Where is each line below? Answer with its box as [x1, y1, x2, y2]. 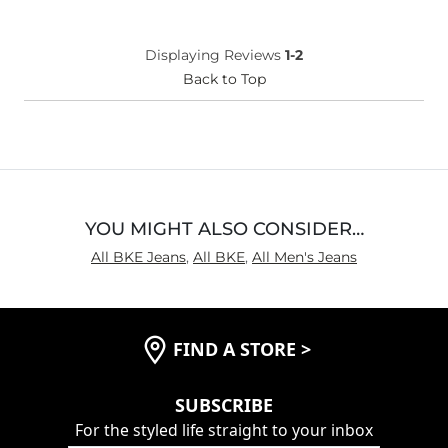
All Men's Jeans [252, 247, 357, 266]
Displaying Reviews [145, 45, 285, 64]
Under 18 [149, 4, 210, 23]
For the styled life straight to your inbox [75, 418, 373, 441]
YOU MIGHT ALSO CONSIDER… [84, 217, 364, 239]
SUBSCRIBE [175, 392, 273, 417]
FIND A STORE [173, 337, 301, 362]
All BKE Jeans [91, 247, 186, 266]
